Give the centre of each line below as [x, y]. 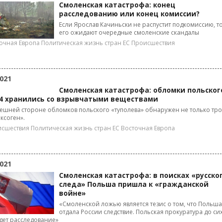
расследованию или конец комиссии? [132, 14]
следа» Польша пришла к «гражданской [134, 184]
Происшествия [153, 43]
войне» [72, 193]
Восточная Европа [148, 128]
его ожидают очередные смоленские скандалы [129, 32]
